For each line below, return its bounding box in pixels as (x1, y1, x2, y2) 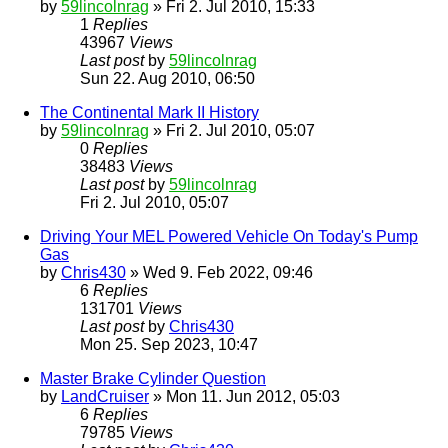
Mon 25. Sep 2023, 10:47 (80, 336, 258, 354)
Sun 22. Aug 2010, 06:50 (80, 70, 255, 88)
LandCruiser (61, 388, 149, 406)
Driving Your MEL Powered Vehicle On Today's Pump (40, 228, 418, 246)
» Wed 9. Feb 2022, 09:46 (126, 264, 313, 282)
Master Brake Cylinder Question (40, 370, 266, 388)
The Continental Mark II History (40, 104, 259, 122)
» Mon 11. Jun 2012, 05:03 (149, 388, 340, 406)
